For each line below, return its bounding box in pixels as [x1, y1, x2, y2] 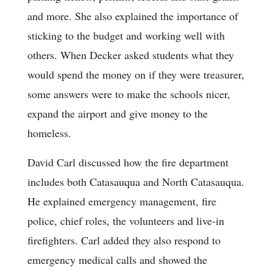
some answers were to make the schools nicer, [27, 87, 230, 102]
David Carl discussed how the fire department [27, 155, 229, 170]
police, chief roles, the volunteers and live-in [27, 213, 224, 229]
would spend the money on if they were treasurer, [27, 67, 244, 82]
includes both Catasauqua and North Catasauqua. [27, 174, 244, 190]
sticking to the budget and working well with [27, 28, 225, 43]
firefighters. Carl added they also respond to [27, 233, 221, 248]
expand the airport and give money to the [27, 106, 208, 121]
